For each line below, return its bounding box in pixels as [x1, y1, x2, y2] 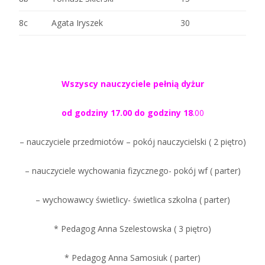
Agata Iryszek [51, 17, 103, 28]
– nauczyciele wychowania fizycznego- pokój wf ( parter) [24, 164, 241, 176]
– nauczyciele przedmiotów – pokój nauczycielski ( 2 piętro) [19, 135, 246, 147]
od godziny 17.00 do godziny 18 [61, 106, 193, 118]
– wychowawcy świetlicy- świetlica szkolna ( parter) [35, 193, 230, 205]
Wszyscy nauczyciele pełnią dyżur [61, 77, 204, 89]
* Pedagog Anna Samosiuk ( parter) [64, 251, 201, 263]
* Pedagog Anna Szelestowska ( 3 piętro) [54, 222, 211, 234]
